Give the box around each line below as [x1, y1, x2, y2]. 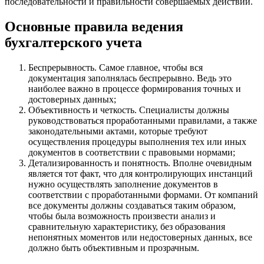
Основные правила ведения [5, 18, 183, 34]
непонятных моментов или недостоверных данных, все [28, 232, 252, 242]
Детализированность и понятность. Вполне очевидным [28, 157, 252, 168]
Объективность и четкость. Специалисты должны [28, 104, 229, 115]
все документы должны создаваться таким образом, [28, 200, 236, 210]
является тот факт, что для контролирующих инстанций [28, 168, 253, 179]
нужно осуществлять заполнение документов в [28, 179, 218, 189]
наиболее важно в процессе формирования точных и [28, 83, 241, 94]
